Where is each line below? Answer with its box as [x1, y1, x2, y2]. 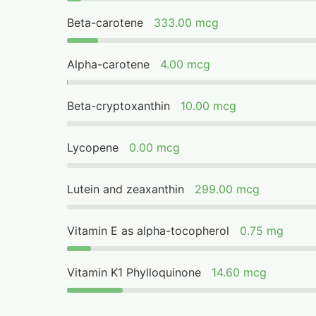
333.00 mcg [154, 16, 219, 30]
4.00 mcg [160, 57, 211, 71]
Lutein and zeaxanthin [67, 182, 185, 196]
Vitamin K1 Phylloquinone [67, 265, 202, 279]
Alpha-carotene [67, 57, 150, 71]
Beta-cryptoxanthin [67, 99, 171, 113]
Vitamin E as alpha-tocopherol [67, 224, 230, 238]
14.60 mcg [212, 265, 267, 279]
